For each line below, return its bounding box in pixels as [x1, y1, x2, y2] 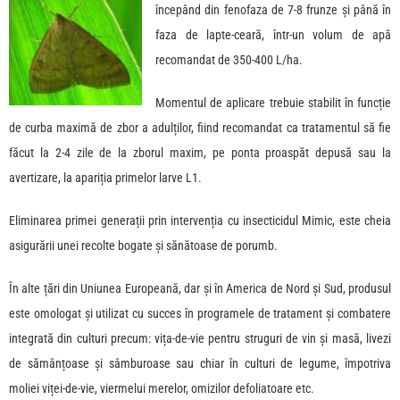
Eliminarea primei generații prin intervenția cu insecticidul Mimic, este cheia [9, 213, 391, 229]
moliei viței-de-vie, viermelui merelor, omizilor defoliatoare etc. [9, 381, 314, 396]
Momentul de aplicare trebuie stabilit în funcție [155, 96, 391, 111]
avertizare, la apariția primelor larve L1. [9, 171, 202, 186]
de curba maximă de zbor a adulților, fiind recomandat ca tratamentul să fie [9, 121, 391, 136]
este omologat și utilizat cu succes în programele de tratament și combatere [9, 306, 391, 321]
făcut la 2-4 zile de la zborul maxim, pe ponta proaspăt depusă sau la [9, 146, 391, 161]
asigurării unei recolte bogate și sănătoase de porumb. [9, 238, 278, 254]
